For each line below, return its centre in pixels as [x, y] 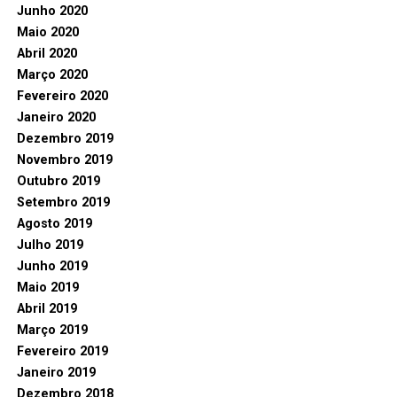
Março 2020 [52, 75]
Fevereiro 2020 [62, 96]
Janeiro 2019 [56, 373]
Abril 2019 [47, 309]
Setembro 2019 [63, 202]
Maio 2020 [47, 32]
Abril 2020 [47, 54]
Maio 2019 [47, 288]
